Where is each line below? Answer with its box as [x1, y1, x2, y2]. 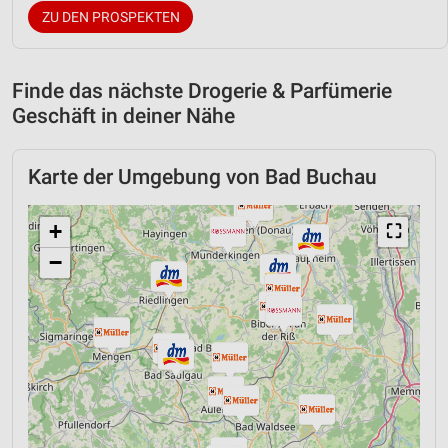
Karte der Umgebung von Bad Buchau [28, 164, 377, 189]
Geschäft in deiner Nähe [12, 103, 235, 128]
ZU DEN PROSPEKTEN [41, 8, 180, 25]
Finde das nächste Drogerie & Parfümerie [12, 78, 392, 103]
